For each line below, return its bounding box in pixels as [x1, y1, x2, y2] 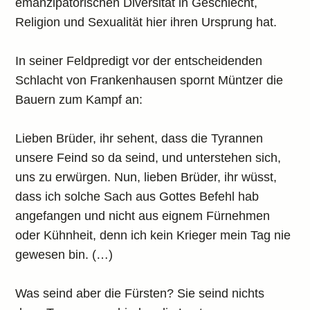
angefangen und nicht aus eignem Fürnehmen [15, 209, 271, 223]
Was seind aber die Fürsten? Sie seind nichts [15, 286, 265, 300]
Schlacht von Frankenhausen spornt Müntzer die [15, 73, 284, 87]
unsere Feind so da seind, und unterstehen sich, [15, 151, 282, 165]
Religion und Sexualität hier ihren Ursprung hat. [15, 15, 277, 29]
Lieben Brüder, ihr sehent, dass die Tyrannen [15, 131, 264, 145]
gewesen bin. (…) [15, 248, 113, 262]
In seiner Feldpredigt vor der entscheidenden [15, 54, 263, 68]
